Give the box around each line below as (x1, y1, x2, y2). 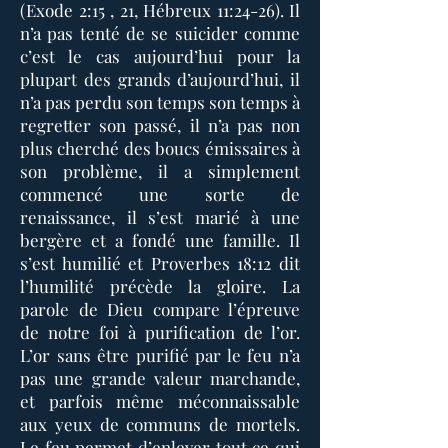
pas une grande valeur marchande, (20, 367, 300, 389)
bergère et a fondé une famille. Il (20, 229, 300, 251)
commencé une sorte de (20, 183, 300, 205)
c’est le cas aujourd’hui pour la (20, 45, 300, 67)
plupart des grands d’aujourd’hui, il (20, 68, 300, 90)
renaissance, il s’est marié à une (20, 206, 300, 228)
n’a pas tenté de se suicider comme (20, 22, 300, 44)
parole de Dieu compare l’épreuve (20, 298, 300, 320)
